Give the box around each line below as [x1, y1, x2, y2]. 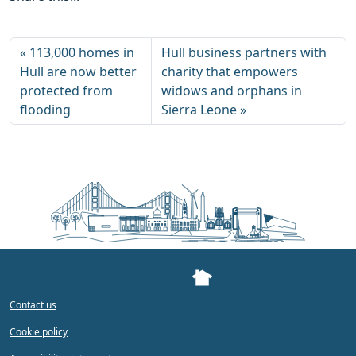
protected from [20, 81, 113, 99]
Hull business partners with [161, 43, 327, 61]
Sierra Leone [161, 100, 237, 118]
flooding [20, 100, 71, 118]
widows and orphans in [161, 81, 302, 99]
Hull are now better [20, 62, 137, 80]
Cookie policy [10, 325, 68, 339]
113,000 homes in [29, 43, 134, 61]
